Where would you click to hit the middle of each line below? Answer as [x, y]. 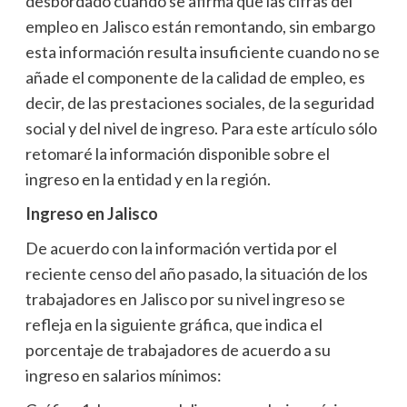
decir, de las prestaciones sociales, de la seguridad [199, 102]
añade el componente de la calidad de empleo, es [195, 77]
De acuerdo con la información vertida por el [181, 248]
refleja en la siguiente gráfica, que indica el [174, 324]
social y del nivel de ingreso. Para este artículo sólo [201, 128]
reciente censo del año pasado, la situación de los [196, 273]
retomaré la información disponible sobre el [177, 153]
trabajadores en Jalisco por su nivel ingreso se [185, 298]
